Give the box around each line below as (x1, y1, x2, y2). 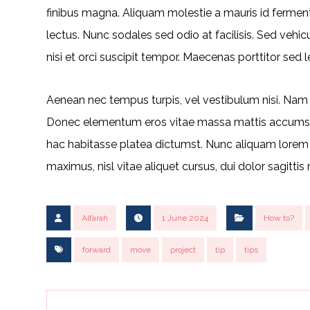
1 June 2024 (162, 213, 209, 223)
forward (82, 245, 111, 255)
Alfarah (82, 213, 109, 223)
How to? (264, 213, 295, 223)
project (170, 245, 197, 255)
